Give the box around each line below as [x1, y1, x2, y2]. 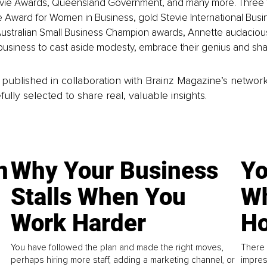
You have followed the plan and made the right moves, [11, 241, 224, 253]
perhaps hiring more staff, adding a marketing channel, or [11, 254, 235, 265]
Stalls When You [11, 182, 187, 211]
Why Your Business [11, 156, 219, 185]
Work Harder [11, 209, 147, 237]
